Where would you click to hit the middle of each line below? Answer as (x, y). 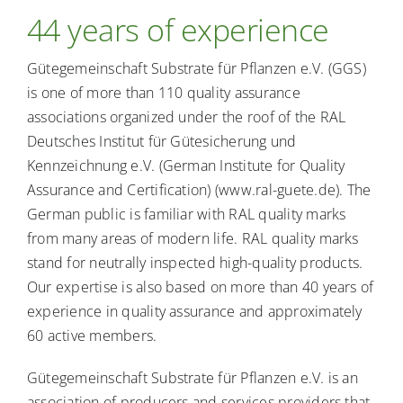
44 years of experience (178, 30)
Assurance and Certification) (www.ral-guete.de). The (199, 190)
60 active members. (92, 336)
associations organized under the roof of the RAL (186, 117)
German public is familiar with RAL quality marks (186, 215)
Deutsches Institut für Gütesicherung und (161, 142)
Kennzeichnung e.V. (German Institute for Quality (186, 166)
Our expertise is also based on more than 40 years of (200, 287)
